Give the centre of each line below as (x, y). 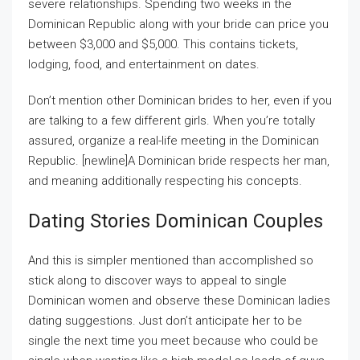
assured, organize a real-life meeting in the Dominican (174, 141)
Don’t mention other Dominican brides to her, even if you (180, 100)
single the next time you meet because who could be (173, 341)
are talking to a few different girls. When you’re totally (172, 121)
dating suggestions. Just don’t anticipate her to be (165, 321)
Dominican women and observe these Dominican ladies (179, 301)
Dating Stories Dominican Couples (176, 221)
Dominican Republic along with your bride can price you (178, 24)
